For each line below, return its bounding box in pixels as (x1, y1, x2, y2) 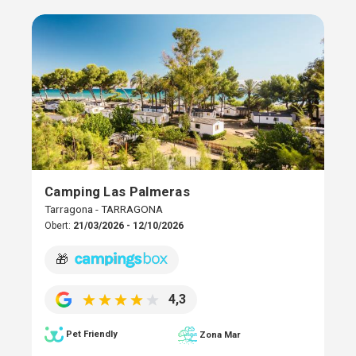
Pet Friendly (66, 328, 118, 339)
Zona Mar (199, 330, 240, 341)
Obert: (44, 220, 73, 232)
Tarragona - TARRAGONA (44, 203, 163, 216)
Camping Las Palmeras (44, 184, 190, 200)
